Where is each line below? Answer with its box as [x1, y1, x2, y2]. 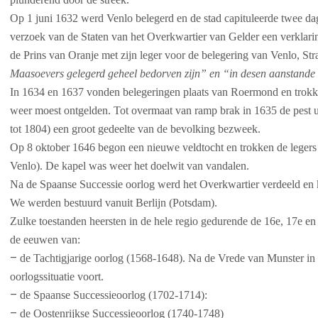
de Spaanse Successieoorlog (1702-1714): [20, 289, 207, 301]
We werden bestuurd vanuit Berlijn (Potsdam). [10, 197, 217, 209]
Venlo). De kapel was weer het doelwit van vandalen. [10, 160, 249, 172]
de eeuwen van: [10, 234, 80, 246]
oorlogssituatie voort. [10, 270, 104, 283]
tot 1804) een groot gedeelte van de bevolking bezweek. [10, 123, 261, 135]
